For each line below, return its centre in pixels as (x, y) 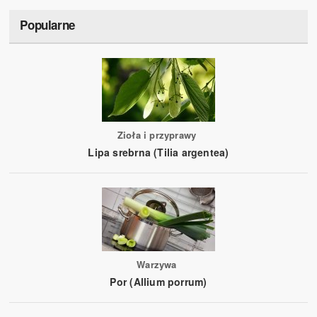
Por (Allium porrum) (158, 282)
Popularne (47, 25)
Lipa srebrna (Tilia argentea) (158, 152)
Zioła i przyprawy (157, 135)
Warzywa (157, 265)
